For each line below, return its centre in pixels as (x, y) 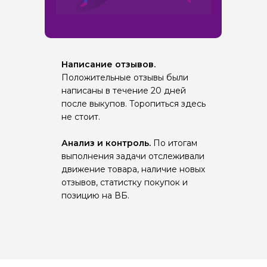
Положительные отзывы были (125, 78)
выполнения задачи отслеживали (133, 156)
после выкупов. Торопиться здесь (133, 104)
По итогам (175, 143)
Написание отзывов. (108, 65)
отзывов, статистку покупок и (125, 183)
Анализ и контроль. (107, 143)
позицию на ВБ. (95, 196)
